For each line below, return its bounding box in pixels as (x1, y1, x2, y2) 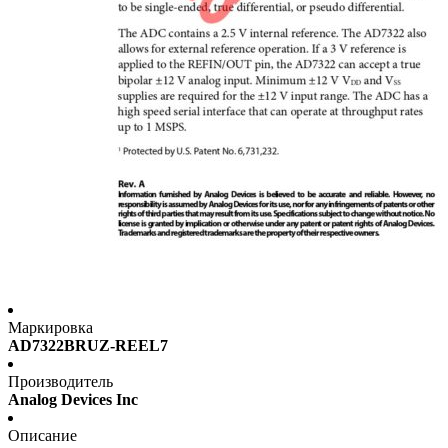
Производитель (8, 373, 113, 391)
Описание (8, 427, 77, 445)
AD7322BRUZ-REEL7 (8, 337, 168, 355)
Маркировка (8, 319, 93, 337)
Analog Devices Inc (8, 391, 138, 409)
